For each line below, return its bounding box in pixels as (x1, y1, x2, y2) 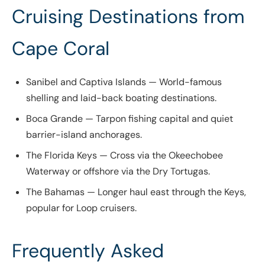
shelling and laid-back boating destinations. (26, 92, 216, 105)
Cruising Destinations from (12, 4, 245, 30)
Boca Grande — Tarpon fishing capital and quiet (26, 112, 233, 125)
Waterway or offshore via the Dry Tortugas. (26, 165, 210, 178)
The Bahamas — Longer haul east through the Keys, (26, 186, 246, 199)
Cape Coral (12, 36, 109, 62)
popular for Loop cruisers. (26, 202, 137, 215)
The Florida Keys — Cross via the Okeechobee (26, 149, 223, 162)
